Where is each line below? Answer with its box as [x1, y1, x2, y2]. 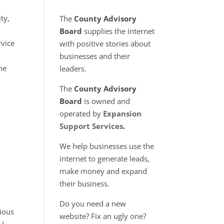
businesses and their [59, 51, 130, 61]
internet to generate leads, [59, 153, 150, 163]
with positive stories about [59, 38, 151, 48]
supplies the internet [82, 26, 155, 36]
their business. [59, 178, 110, 188]
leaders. [59, 63, 87, 73]
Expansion [103, 108, 142, 118]
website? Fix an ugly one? [59, 211, 146, 221]
